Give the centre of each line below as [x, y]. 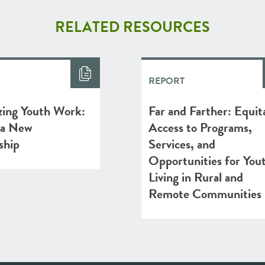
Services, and [182, 144]
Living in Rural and [196, 177]
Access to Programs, [200, 127]
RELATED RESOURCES [132, 27]
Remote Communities [205, 194]
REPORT [167, 81]
